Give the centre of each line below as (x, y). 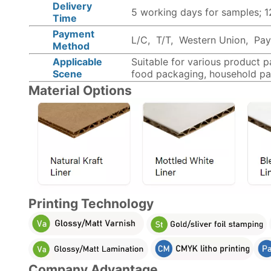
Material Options (80, 90)
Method (71, 46)
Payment (73, 34)
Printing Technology (91, 204)
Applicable (77, 62)
